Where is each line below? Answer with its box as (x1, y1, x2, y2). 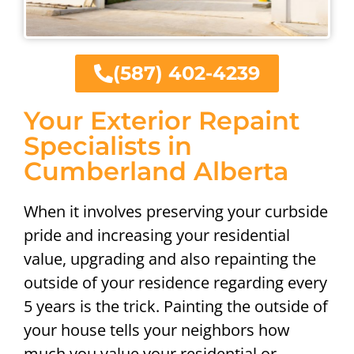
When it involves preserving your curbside (24, 200, 328, 222)
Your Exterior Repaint (24, 104, 300, 136)
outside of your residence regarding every (24, 271, 327, 293)
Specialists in (24, 130, 192, 161)
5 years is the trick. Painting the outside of (24, 295, 328, 317)
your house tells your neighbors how (24, 318, 290, 341)
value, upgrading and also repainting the (24, 247, 316, 269)
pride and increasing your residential (24, 224, 290, 246)
